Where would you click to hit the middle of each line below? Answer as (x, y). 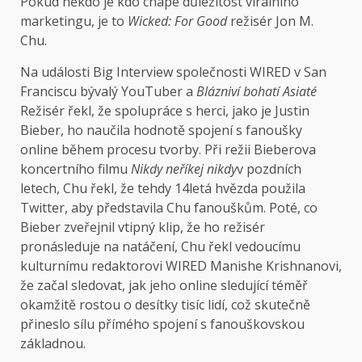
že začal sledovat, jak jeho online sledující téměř (164, 286)
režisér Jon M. (270, 21)
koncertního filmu (76, 169)
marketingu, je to (74, 21)
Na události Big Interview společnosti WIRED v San (173, 72)
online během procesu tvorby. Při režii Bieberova (168, 150)
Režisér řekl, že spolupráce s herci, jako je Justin (165, 111)
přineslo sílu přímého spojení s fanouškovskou (162, 324)
